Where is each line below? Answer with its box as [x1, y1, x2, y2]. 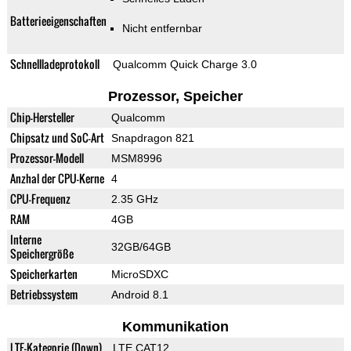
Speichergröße [9, 245, 74, 262]
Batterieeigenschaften [9, 13, 107, 30]
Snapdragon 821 [110, 132, 194, 145]
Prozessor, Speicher [107, 89, 243, 105]
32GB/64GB [110, 241, 171, 254]
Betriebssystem [9, 286, 78, 303]
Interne [9, 231, 42, 248]
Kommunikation [121, 319, 229, 335]
